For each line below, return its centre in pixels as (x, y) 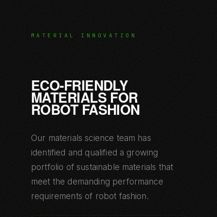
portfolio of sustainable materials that (102, 167)
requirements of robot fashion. (90, 196)
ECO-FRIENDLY (80, 85)
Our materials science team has (91, 138)
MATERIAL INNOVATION (84, 35)
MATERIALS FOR (85, 97)
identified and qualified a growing (95, 152)
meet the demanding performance (97, 181)
